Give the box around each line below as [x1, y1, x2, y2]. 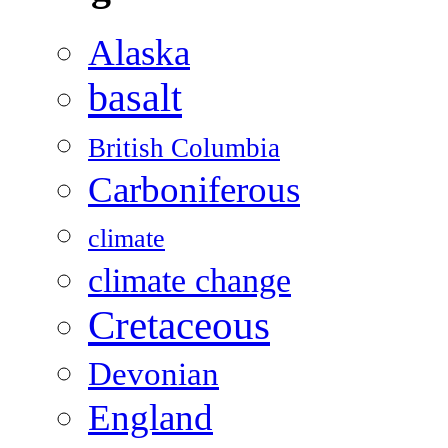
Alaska [88, 31, 190, 73]
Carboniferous [88, 168, 300, 210]
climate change [88, 260, 291, 299]
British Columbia [88, 132, 280, 163]
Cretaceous [88, 301, 270, 348]
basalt [88, 74, 182, 120]
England [88, 396, 213, 438]
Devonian [88, 354, 219, 392]
